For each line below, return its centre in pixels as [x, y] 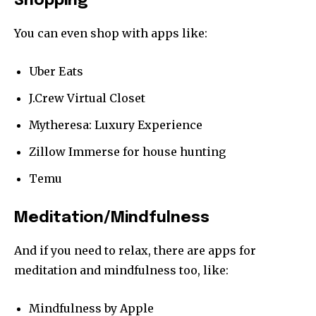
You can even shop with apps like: [111, 33]
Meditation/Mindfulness [112, 218]
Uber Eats [56, 71]
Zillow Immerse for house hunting [127, 151]
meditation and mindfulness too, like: [121, 270]
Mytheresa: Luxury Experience [116, 124]
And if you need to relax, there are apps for [135, 250]
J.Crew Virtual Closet [87, 98]
